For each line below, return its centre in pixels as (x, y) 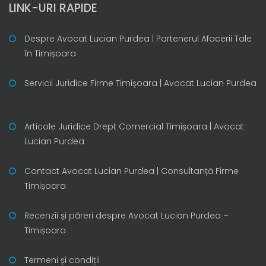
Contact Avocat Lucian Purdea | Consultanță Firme (132, 171)
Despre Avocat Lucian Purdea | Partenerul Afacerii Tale (138, 38)
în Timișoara (50, 53)
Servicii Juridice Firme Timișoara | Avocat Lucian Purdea (140, 83)
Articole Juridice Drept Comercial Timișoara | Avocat (134, 126)
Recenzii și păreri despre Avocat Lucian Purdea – (126, 215)
